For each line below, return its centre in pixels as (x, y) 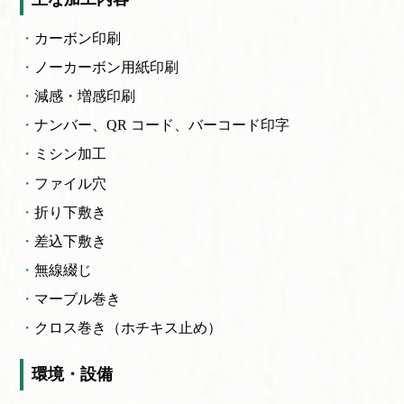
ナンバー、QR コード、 (112, 125)
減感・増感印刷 (85, 96)
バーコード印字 (239, 125)
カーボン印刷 (78, 39)
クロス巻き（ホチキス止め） (129, 327)
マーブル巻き (78, 298)
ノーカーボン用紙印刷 (107, 68)
